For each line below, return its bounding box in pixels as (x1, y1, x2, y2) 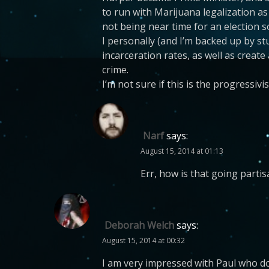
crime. (102, 63, 128, 76)
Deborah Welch (104, 219, 174, 232)
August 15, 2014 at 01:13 (141, 146, 223, 156)
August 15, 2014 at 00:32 (102, 235, 185, 246)
